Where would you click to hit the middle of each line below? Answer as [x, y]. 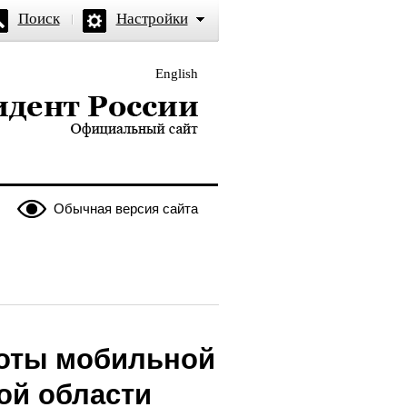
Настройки [152, 19]
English [176, 74]
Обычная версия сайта [125, 208]
